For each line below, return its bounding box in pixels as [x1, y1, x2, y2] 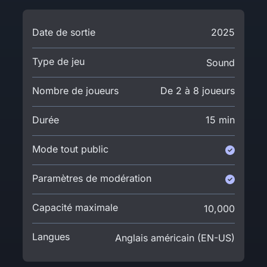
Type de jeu [32, 55, 85, 67]
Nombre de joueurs [32, 84, 119, 97]
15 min [205, 113, 235, 126]
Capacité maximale [32, 201, 119, 213]
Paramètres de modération [32, 172, 152, 184]
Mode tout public [32, 142, 109, 155]
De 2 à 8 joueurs [160, 84, 235, 97]
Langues [32, 230, 70, 243]
